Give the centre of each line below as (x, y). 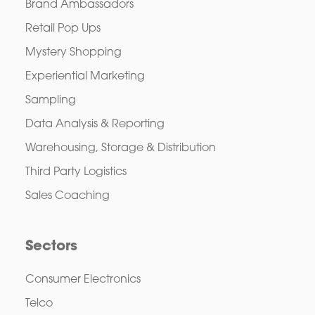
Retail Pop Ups (63, 28)
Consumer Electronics (83, 280)
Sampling (50, 100)
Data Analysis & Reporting (95, 124)
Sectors (51, 247)
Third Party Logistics (76, 172)
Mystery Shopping (73, 52)
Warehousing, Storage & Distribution (120, 148)
